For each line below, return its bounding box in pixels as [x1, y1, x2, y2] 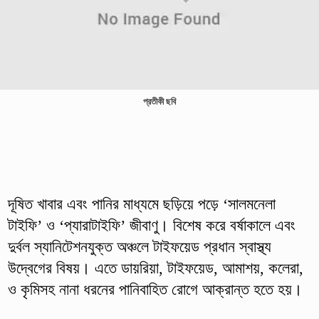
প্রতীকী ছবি [143, 96, 176, 107]
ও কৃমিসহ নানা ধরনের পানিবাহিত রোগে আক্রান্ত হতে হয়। [7, 280, 303, 298]
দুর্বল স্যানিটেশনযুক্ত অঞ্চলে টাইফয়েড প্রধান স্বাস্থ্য [7, 237, 271, 256]
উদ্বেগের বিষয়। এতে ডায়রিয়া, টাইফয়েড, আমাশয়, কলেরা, [7, 258, 303, 277]
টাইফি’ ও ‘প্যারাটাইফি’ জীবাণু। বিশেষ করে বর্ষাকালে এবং [7, 216, 296, 234]
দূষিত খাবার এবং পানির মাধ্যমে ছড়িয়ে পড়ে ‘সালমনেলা [7, 194, 276, 213]
